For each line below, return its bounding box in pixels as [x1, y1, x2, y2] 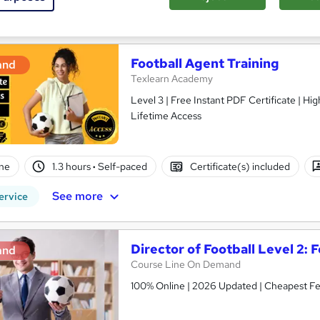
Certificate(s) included [189, 159, 290, 173]
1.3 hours [52, 159, 94, 173]
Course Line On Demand [131, 258, 241, 271]
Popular [51, 4, 88, 17]
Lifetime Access [131, 109, 201, 122]
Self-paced [96, 159, 148, 173]
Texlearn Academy [131, 72, 213, 85]
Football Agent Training [131, 55, 279, 71]
